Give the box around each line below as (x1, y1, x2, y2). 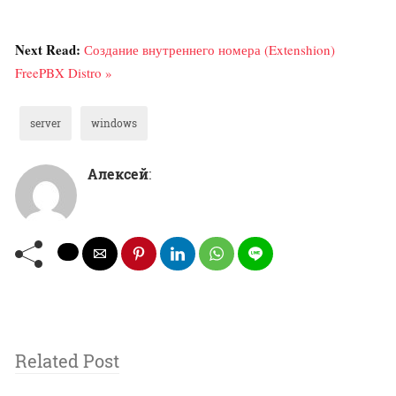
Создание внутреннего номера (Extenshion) (84, 40, 335, 58)
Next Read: (15, 39, 84, 59)
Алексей (88, 164, 148, 183)
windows (91, 115, 137, 130)
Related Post (15, 348, 119, 372)
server (30, 115, 61, 130)
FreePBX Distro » (15, 63, 112, 81)
